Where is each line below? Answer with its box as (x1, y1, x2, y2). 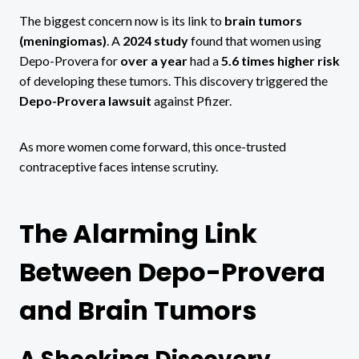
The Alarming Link (19, 215, 257, 252)
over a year (120, 52, 188, 68)
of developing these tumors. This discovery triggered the (19, 72, 328, 88)
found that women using (188, 32, 321, 48)
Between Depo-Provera (19, 253, 325, 290)
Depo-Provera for (19, 52, 120, 68)
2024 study (123, 32, 188, 48)
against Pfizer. (151, 92, 232, 108)
